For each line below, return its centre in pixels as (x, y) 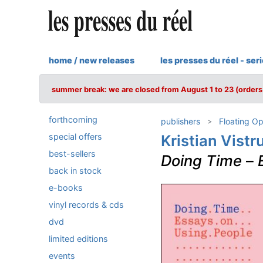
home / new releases (92, 60)
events (62, 256)
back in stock (75, 171)
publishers (180, 121)
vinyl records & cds (86, 205)
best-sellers (72, 154)
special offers (75, 136)
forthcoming (73, 119)
